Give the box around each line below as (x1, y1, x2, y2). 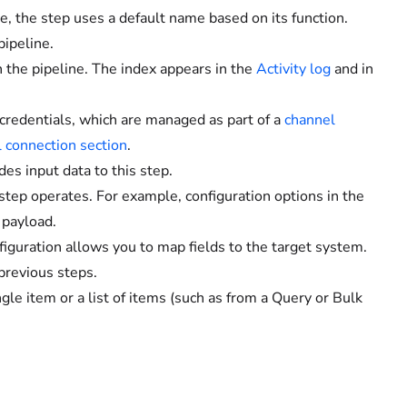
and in (331, 59, 373, 79)
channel (284, 110, 335, 130)
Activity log (256, 59, 331, 79)
